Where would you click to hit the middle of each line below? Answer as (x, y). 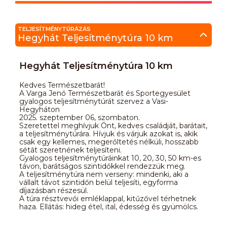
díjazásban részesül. (54, 190)
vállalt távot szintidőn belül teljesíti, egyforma (99, 182)
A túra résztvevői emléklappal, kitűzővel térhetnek (108, 198)
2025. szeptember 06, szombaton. (80, 117)
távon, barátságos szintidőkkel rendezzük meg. (102, 166)
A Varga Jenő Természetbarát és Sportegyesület (105, 93)
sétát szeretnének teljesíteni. (70, 150)
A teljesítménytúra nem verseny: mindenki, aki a (104, 174)
